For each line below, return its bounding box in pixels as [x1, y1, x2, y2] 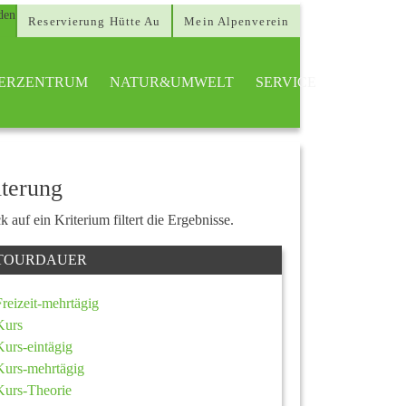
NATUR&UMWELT [110, 74, 234, 90]
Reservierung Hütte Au [28, 14, 161, 28]
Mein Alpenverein [184, 14, 289, 28]
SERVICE [256, 74, 316, 90]
